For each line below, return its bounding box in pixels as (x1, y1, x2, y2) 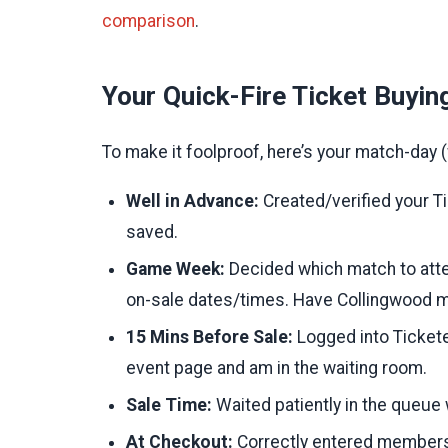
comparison (102, 10, 195, 31)
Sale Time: (126, 395, 212, 416)
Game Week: (126, 259, 225, 280)
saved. (126, 222, 178, 243)
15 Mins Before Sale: (126, 327, 293, 348)
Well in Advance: (126, 191, 259, 212)
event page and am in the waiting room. (126, 358, 427, 379)
